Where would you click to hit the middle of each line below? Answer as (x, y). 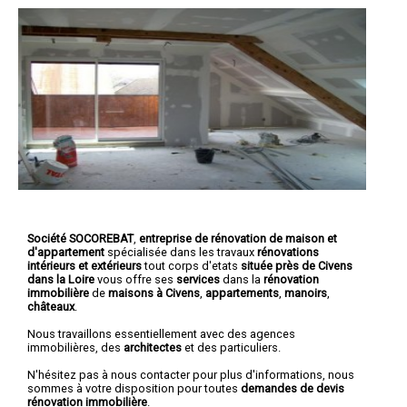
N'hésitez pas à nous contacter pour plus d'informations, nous (191, 374)
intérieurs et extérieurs (84, 265)
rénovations (288, 252)
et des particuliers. (231, 347)
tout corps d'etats (191, 265)
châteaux (51, 306)
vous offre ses (137, 279)
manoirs (306, 293)
